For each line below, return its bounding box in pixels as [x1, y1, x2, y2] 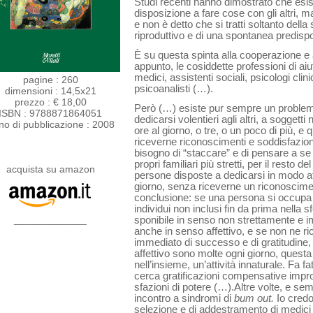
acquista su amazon [6, 163, 95, 175]
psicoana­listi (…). [134, 82, 213, 94]
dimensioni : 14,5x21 [4, 85, 96, 96]
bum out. [234, 292, 277, 304]
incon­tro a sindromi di [134, 292, 234, 304]
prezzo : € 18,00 [14, 96, 87, 108]
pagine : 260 [22, 73, 78, 85]
